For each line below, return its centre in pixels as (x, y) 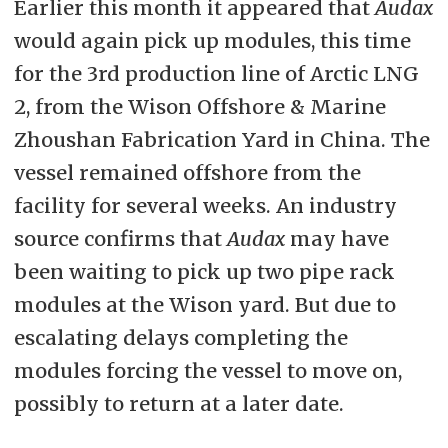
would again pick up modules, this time (212, 40)
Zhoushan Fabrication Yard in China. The (221, 139)
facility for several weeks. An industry (205, 205)
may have (336, 238)
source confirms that (120, 238)
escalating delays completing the (180, 337)
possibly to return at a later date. (178, 403)
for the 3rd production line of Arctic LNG (216, 73)
